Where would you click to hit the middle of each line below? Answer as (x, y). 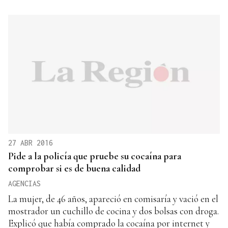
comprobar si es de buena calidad (74, 168)
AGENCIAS (24, 184)
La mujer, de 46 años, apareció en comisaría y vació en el (113, 199)
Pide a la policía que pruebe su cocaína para (95, 156)
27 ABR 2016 (31, 143)
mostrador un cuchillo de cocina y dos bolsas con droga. (113, 211)
